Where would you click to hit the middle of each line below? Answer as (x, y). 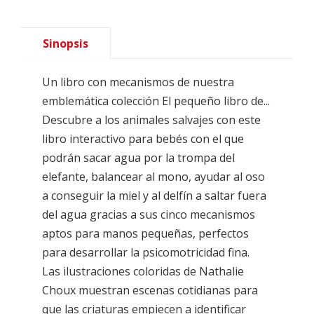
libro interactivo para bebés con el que (143, 138)
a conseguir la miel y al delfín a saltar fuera (154, 195)
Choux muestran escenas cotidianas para (150, 290)
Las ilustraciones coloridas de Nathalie (143, 271)
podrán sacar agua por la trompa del (138, 157)
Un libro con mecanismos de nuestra (138, 82)
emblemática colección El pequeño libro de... (156, 101)
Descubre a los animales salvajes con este (151, 120)
